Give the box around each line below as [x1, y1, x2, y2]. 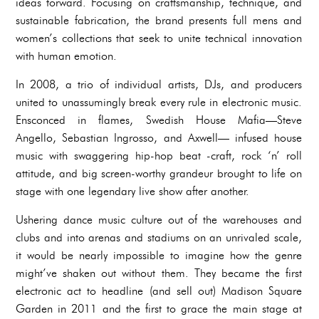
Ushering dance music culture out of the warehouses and [16, 213, 302, 227]
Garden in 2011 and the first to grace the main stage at [16, 302, 302, 316]
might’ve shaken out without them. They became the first [16, 266, 302, 281]
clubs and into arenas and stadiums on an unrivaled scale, [16, 231, 302, 245]
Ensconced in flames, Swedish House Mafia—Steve [16, 113, 302, 127]
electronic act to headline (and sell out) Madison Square [16, 284, 302, 298]
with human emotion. [16, 49, 117, 63]
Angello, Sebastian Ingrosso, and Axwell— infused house [16, 131, 302, 145]
